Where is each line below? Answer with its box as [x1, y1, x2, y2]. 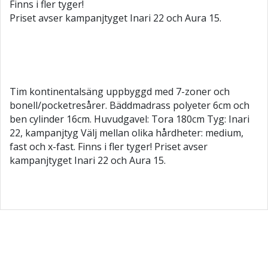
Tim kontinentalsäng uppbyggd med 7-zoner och [10, 85, 230, 98]
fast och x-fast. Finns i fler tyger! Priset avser [10, 140, 208, 153]
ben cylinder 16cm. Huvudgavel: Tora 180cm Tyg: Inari [10, 112, 249, 126]
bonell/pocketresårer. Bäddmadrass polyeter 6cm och [10, 99, 249, 112]
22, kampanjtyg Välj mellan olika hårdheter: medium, [10, 126, 243, 139]
